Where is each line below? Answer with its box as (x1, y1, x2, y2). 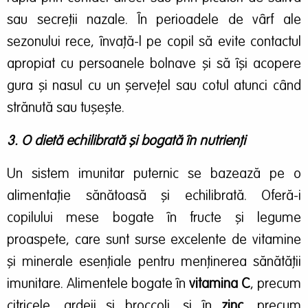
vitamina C (189, 277, 250, 291)
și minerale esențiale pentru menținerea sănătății (7, 255, 301, 269)
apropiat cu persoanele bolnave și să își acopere (7, 57, 301, 71)
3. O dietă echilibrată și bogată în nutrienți (7, 134, 245, 148)
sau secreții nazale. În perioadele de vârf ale (7, 13, 301, 27)
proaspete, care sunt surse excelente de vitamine (7, 233, 301, 247)
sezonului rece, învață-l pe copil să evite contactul (7, 35, 301, 49)
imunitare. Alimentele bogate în (7, 277, 189, 291)
